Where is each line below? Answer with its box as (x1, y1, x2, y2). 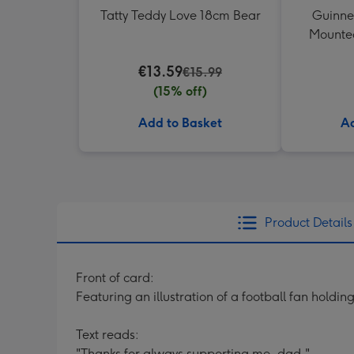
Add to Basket (138, 115, 222, 130)
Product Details (264, 215, 352, 230)
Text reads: (76, 327, 139, 342)
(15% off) (153, 84, 207, 99)
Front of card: (76, 270, 154, 285)
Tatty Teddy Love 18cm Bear (100, 8, 261, 23)
